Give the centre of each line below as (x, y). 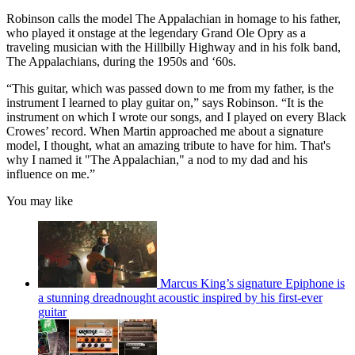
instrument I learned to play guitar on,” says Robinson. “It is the (165, 103)
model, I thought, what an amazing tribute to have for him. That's (168, 146)
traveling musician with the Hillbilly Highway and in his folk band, (174, 48)
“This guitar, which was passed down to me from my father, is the (170, 89)
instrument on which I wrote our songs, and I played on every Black (176, 117)
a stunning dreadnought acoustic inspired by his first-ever (180, 298)
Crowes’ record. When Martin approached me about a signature (165, 132)
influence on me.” (51, 174)
